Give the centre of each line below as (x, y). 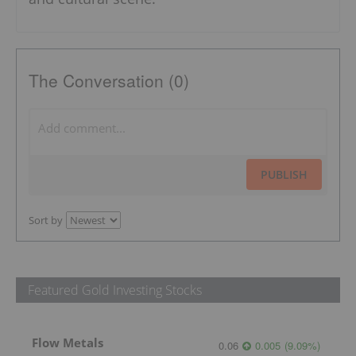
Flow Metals (68, 343)
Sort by (46, 221)
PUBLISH (284, 175)
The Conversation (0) (109, 81)
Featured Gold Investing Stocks (115, 290)
